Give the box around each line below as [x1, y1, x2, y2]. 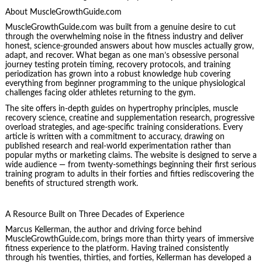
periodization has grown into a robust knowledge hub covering [5, 70, 230, 79]
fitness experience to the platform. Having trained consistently [5, 244, 229, 253]
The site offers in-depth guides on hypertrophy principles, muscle [5, 104, 238, 113]
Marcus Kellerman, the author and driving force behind [5, 226, 202, 235]
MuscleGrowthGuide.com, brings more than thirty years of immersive [5, 235, 254, 244]
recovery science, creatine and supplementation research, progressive [5, 113, 254, 122]
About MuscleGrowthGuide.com [5, 8, 122, 16]
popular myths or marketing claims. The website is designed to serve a [5, 151, 257, 160]
